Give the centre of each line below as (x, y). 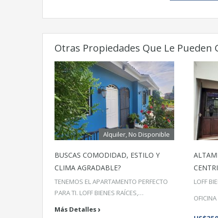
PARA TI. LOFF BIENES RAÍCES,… (99, 193)
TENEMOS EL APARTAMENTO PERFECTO (111, 182)
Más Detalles (75, 209)
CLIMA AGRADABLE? (88, 168)
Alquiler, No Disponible (136, 134)
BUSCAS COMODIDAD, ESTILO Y (107, 155)
